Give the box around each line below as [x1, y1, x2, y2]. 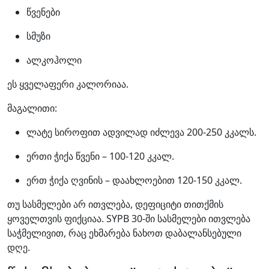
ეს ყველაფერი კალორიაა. [7, 77, 128, 91]
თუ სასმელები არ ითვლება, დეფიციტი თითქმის [7, 198, 223, 211]
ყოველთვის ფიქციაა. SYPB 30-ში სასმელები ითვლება [7, 212, 250, 225]
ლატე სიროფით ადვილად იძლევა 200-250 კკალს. [26, 125, 256, 139]
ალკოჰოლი [26, 53, 82, 67]
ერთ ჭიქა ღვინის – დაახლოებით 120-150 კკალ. [26, 174, 242, 187]
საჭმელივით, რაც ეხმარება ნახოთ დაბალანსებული [7, 226, 241, 240]
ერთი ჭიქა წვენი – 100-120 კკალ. [26, 150, 174, 163]
